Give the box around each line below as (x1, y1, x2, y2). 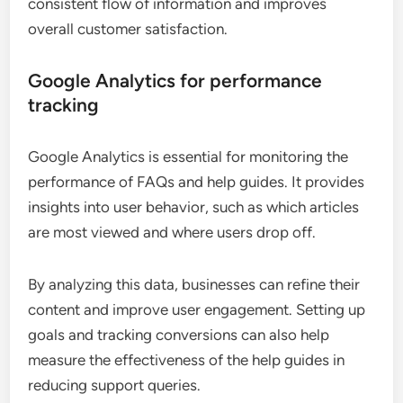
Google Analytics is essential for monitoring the (28, 148, 349, 166)
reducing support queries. (28, 376, 201, 395)
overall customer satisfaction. (28, 20, 228, 39)
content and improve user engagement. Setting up (28, 300, 366, 319)
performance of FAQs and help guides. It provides (28, 173, 365, 192)
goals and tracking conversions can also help (28, 326, 330, 345)
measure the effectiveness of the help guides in (28, 351, 345, 370)
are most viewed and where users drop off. (28, 223, 317, 242)
